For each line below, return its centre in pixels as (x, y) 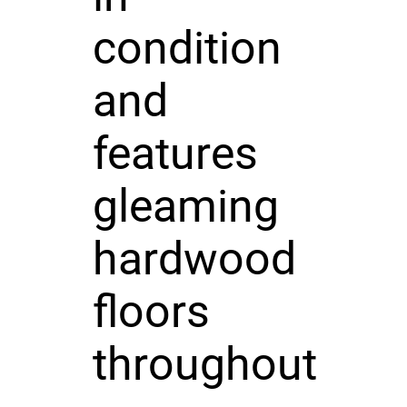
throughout (204, 364)
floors (151, 311)
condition (187, 48)
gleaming (185, 206)
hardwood (194, 258)
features (175, 153)
